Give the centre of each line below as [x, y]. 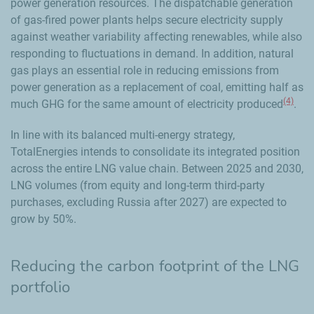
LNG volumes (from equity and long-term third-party [138, 185]
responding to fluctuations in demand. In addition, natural [152, 53]
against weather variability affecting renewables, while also [156, 36]
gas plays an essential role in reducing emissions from [145, 70]
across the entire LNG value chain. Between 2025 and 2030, [157, 168]
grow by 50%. [43, 219]
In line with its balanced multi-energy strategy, [123, 135]
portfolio [40, 287]
